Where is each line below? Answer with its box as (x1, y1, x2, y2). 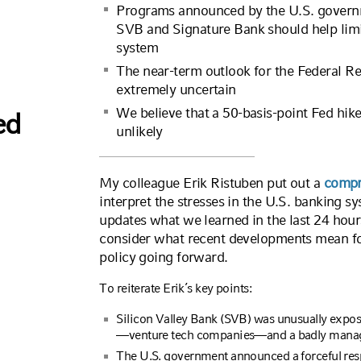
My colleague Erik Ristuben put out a (99, 174, 324, 191)
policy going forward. (99, 248, 228, 265)
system (116, 39, 158, 56)
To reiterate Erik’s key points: (99, 280, 251, 296)
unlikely (116, 122, 163, 139)
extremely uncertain (116, 81, 236, 98)
